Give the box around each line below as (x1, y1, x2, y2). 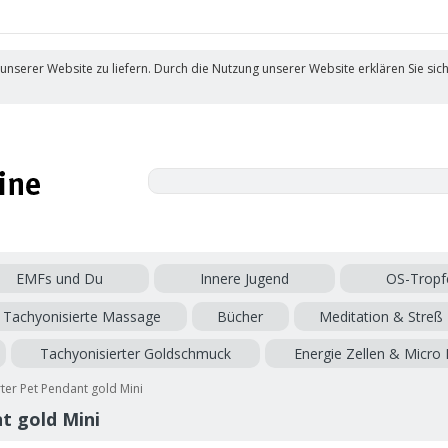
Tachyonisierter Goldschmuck (39, 343, 231, 363)
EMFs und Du (15, 269, 103, 289)
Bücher (217, 306, 263, 326)
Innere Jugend (199, 269, 289, 289)
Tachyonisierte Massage (3, 306, 161, 326)
